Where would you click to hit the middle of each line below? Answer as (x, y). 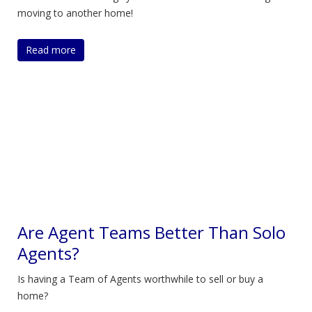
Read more (51, 49)
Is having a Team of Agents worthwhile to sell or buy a (140, 279)
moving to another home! (75, 13)
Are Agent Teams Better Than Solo (151, 232)
